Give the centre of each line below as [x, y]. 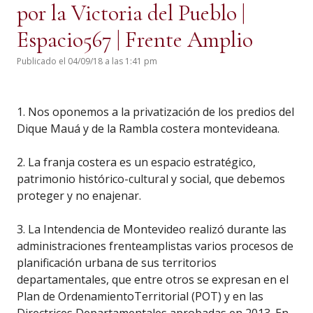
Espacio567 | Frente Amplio [135, 39]
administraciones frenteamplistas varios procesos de [155, 246]
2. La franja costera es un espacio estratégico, [136, 162]
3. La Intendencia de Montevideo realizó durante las [152, 229]
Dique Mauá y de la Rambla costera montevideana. [148, 129]
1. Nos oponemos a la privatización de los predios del [155, 112]
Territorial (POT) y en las [199, 296]
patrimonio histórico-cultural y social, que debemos [151, 179]
